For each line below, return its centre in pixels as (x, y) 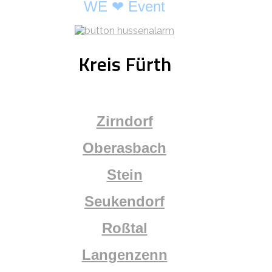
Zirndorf (124, 121)
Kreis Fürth (124, 64)
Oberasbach (124, 148)
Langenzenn (124, 254)
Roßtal (124, 228)
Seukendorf (124, 201)
